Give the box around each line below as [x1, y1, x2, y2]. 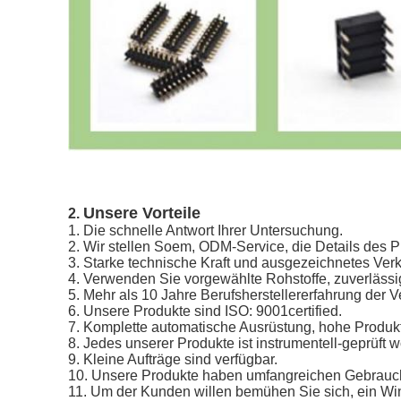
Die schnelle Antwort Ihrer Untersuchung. [83, 223, 343, 238]
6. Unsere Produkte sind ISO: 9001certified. [68, 303, 342, 319]
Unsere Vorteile [83, 204, 200, 222]
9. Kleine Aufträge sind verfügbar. [68, 352, 277, 367]
